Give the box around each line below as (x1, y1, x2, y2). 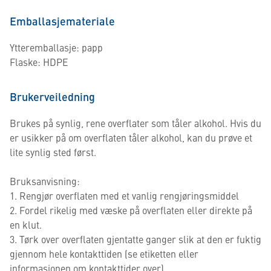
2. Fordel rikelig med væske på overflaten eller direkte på (10, 203, 252, 217)
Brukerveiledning (10, 89, 95, 104)
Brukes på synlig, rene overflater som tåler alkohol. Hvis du (10, 116, 261, 129)
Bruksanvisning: (10, 174, 80, 188)
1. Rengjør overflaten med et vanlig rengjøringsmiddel (10, 189, 239, 202)
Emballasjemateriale (10, 13, 115, 28)
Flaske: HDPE (10, 55, 68, 68)
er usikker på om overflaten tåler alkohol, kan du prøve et (10, 131, 252, 144)
